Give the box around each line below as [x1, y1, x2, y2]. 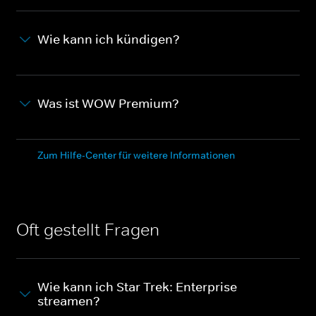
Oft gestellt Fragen [16, 219, 159, 240]
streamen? [37, 293, 100, 309]
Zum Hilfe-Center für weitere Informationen [37, 148, 235, 162]
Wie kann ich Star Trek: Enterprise [37, 279, 237, 295]
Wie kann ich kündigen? [37, 31, 180, 47]
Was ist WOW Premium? [37, 95, 179, 111]
